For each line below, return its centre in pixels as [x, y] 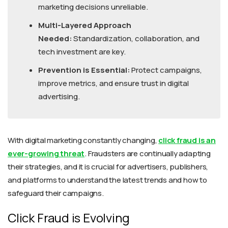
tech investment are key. [82, 52]
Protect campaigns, [166, 70]
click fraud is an [187, 140]
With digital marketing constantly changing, [83, 140]
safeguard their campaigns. [56, 193]
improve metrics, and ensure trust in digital [113, 83]
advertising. [59, 97]
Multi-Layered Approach [85, 25]
